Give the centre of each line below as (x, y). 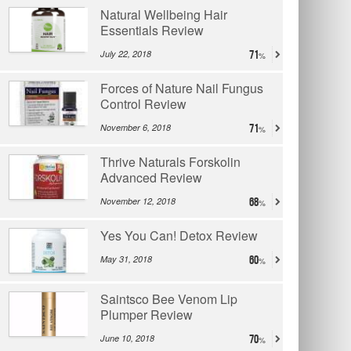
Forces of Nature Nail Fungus (182, 89)
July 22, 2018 (126, 54)
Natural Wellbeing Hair (164, 15)
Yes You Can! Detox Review (179, 236)
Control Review (143, 104)
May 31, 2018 (126, 259)
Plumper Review (147, 315)
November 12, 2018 (138, 201)
